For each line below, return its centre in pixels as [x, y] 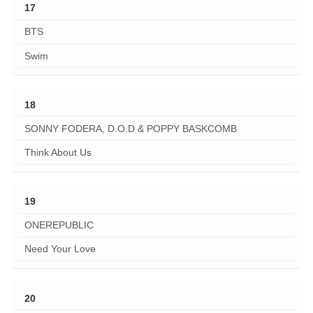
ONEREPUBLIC [59, 225]
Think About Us [58, 152]
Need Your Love [60, 249]
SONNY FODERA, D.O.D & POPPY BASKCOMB [130, 128]
